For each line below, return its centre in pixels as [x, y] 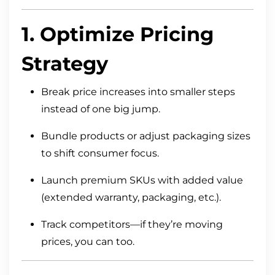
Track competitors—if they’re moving [132, 225]
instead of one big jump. [101, 109]
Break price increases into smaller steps [138, 92]
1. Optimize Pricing [118, 34]
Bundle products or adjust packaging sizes [146, 136]
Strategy [65, 64]
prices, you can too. [88, 242]
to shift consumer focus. [100, 153]
